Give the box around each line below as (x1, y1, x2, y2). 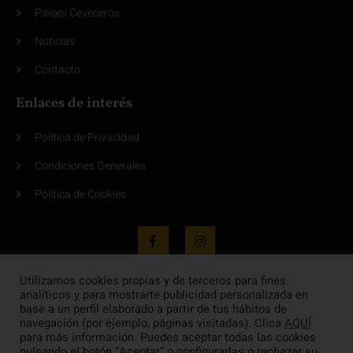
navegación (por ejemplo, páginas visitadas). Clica (20, 315, 284, 332)
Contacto (34, 61, 80, 79)
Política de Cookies (34, 186, 126, 203)
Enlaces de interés (16, 94, 132, 114)
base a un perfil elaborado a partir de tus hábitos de (20, 301, 287, 318)
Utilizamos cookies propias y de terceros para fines (20, 273, 286, 289)
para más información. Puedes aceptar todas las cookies (20, 329, 316, 346)
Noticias (34, 33, 75, 50)
